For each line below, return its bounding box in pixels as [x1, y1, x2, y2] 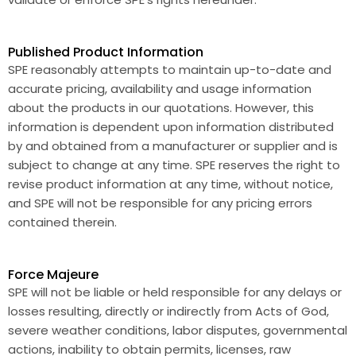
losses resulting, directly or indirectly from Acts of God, [8, 303, 329, 319]
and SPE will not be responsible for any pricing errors [8, 195, 312, 211]
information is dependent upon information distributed [8, 118, 334, 135]
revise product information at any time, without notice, [8, 176, 333, 192]
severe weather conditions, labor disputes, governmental [8, 322, 347, 339]
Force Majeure [8, 265, 99, 284]
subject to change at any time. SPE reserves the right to [8, 157, 340, 173]
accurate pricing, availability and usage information [8, 80, 311, 97]
